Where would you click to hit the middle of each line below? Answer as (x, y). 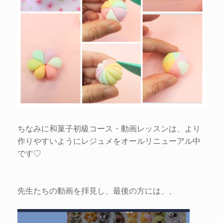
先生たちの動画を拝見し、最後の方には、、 (97, 190)
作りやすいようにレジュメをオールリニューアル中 (109, 140)
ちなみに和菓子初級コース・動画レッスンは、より (109, 128)
